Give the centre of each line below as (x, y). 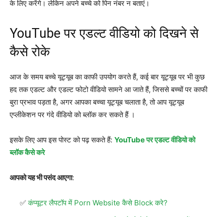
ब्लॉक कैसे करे (27, 152)
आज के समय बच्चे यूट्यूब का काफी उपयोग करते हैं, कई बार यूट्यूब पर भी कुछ (107, 77)
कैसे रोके (30, 52)
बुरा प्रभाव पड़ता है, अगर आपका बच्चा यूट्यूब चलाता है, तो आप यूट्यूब (97, 102)
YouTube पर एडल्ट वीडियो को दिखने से (104, 33)
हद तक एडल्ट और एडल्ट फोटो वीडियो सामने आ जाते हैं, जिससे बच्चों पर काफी (108, 89)
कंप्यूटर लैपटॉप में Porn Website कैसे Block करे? (98, 202)
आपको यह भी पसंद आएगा (41, 177)
